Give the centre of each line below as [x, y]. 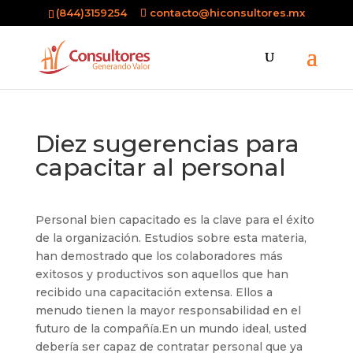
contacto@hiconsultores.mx [227, 12]
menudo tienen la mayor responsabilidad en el [168, 310]
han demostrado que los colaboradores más [159, 256]
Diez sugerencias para [167, 144]
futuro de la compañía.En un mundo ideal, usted [171, 329]
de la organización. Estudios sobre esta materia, [171, 238]
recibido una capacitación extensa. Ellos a [154, 292]
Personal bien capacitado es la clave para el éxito [175, 220]
